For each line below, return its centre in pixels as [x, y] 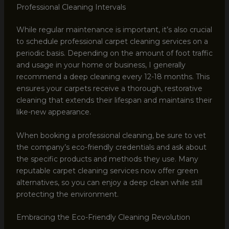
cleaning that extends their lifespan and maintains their [114, 100]
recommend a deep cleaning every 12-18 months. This [113, 77]
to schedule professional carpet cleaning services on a [112, 42]
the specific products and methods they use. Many [107, 159]
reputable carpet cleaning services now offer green [107, 170]
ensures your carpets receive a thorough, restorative [109, 89]
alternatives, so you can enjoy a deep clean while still [109, 182]
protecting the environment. [67, 194]
